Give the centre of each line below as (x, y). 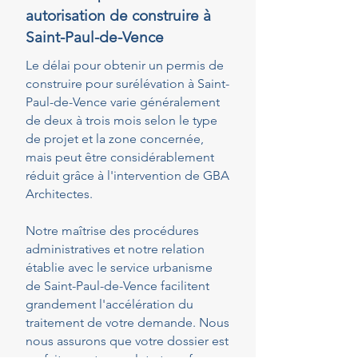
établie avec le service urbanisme (119, 267)
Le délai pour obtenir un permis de (125, 65)
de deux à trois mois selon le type (121, 120)
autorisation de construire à (118, 16)
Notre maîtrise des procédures (112, 231)
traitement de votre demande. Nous (127, 322)
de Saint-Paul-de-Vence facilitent (117, 286)
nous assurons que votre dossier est (127, 341)
